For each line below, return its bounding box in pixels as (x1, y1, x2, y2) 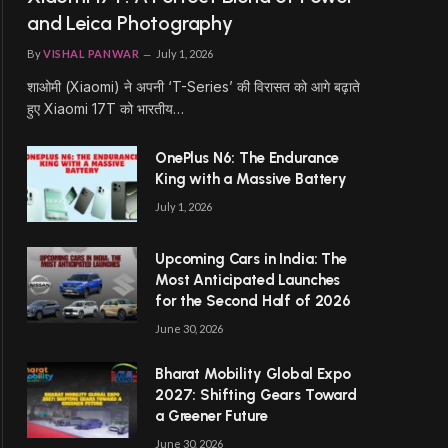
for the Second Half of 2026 (155, 291, 351, 310)
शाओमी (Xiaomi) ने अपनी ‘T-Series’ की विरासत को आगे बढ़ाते (27, 77, 360, 95)
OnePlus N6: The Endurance (155, 148, 340, 167)
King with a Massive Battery (155, 169, 347, 188)
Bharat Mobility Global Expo (155, 364, 351, 383)
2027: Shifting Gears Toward (155, 385, 357, 404)
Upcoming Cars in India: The (155, 249, 347, 268)
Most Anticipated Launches (155, 270, 341, 289)
